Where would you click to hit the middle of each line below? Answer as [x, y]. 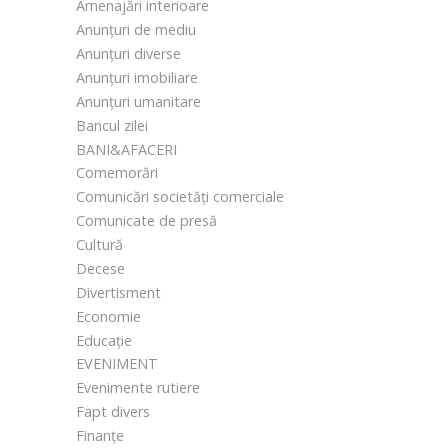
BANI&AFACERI [126, 149]
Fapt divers [113, 412]
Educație [104, 340]
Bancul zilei [112, 125]
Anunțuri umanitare [138, 101]
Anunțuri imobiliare [137, 77]
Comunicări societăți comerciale [180, 197]
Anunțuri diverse [128, 54]
